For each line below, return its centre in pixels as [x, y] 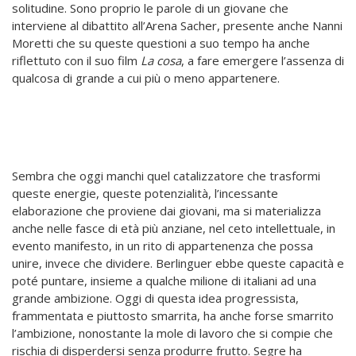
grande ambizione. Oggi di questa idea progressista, [155, 298]
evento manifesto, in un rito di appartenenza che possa [163, 245]
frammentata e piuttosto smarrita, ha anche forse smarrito [173, 315]
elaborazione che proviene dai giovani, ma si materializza [166, 210]
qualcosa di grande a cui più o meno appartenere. [146, 77]
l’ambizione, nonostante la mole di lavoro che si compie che [172, 333]
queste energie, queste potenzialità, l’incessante [145, 193]
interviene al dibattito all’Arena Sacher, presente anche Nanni [177, 25]
